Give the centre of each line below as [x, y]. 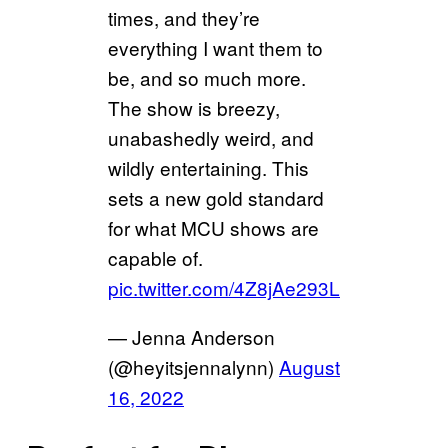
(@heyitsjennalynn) [193, 367]
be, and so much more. [207, 78]
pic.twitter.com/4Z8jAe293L [224, 288]
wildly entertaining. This [208, 168]
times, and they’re [184, 18]
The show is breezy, [194, 108]
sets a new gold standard [216, 198]
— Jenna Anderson [191, 337]
